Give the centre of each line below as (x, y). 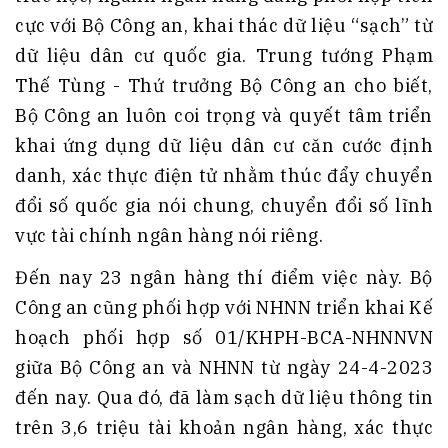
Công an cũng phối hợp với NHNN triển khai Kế (224, 307)
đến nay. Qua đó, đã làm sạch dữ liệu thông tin (224, 397)
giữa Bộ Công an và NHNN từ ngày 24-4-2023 (224, 367)
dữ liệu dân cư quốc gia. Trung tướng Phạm (224, 55)
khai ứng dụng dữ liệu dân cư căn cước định (224, 145)
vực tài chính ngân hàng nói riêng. (169, 235)
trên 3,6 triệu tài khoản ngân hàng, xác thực (224, 427)
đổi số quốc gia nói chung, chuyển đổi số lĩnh (224, 205)
